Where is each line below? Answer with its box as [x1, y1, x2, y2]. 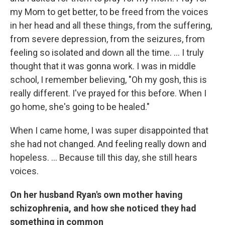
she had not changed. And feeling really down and [10, 139, 206, 149]
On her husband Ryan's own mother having [10, 189, 183, 200]
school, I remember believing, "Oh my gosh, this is [10, 74, 207, 85]
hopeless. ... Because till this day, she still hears [10, 152, 197, 163]
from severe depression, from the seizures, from [10, 34, 205, 44]
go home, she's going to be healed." [10, 101, 150, 112]
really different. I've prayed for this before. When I [10, 88, 206, 98]
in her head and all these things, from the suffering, [10, 20, 212, 31]
